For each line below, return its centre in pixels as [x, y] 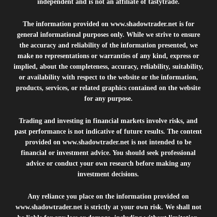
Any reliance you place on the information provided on [108, 196]
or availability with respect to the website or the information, [108, 77]
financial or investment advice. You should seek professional [108, 153]
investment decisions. [108, 174]
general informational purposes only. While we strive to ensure [108, 35]
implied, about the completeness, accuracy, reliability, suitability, [108, 67]
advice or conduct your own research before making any [108, 163]
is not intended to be [161, 142]
